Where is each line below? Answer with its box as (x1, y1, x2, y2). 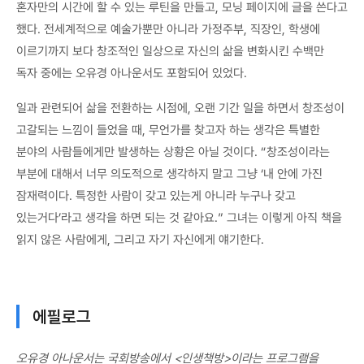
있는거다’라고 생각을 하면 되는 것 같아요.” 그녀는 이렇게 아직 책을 (16, 210, 342, 226)
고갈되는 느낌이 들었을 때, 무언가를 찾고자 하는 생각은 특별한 (16, 123, 320, 138)
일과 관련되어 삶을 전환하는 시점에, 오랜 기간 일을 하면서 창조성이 (16, 101, 344, 116)
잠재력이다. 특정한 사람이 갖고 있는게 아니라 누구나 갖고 (16, 188, 296, 204)
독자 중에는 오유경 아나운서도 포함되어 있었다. (16, 66, 247, 81)
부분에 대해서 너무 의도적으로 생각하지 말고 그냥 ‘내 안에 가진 (16, 167, 323, 182)
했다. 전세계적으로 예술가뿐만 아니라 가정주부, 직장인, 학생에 (16, 22, 320, 37)
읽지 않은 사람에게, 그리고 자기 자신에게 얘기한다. (16, 232, 264, 248)
